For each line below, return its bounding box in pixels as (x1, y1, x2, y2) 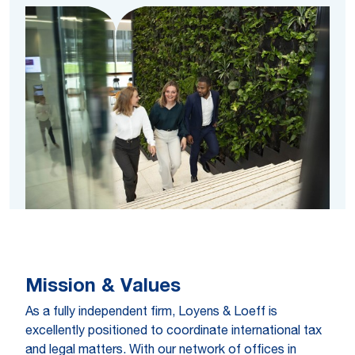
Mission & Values (25, 278, 181, 297)
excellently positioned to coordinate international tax (25, 326, 322, 338)
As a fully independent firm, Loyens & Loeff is (25, 307, 277, 319)
